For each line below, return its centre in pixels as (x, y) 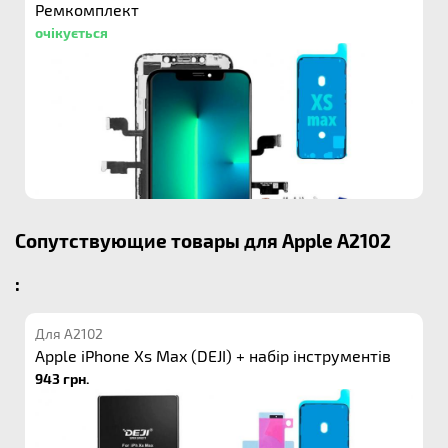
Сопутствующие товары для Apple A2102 (203, 240)
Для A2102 (69, 333)
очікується (71, 32)
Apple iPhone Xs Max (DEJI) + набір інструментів (213, 355)
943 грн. (62, 378)
